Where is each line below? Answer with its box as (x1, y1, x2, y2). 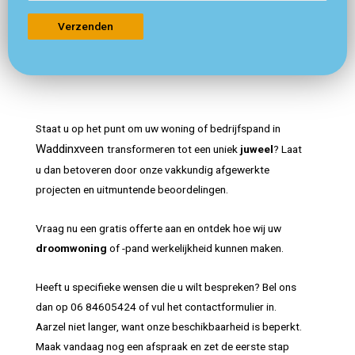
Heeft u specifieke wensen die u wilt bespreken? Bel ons (36, 280, 296, 293)
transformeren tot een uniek (107, 142, 240, 155)
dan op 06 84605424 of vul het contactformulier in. (36, 300, 277, 313)
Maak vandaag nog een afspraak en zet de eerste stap (36, 339, 289, 353)
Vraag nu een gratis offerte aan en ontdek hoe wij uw (36, 221, 281, 235)
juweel (240, 142, 273, 155)
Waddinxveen (36, 141, 107, 156)
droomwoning (36, 241, 109, 254)
